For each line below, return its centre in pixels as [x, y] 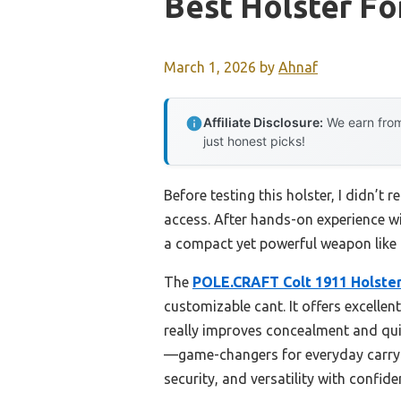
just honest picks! [254, 141]
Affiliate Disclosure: [263, 123]
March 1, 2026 [210, 68]
